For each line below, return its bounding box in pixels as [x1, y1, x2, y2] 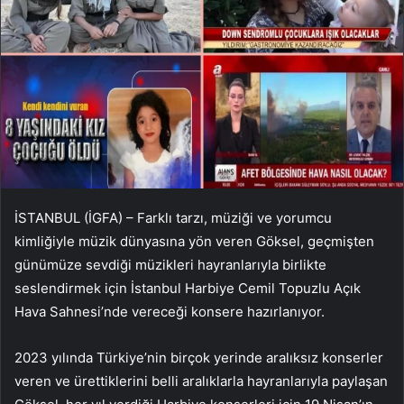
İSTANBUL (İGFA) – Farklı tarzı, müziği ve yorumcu [14, 208, 332, 226]
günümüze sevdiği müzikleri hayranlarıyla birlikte [14, 255, 326, 273]
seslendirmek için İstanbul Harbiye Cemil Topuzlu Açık [14, 279, 361, 297]
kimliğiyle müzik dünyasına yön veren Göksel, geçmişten [14, 232, 374, 250]
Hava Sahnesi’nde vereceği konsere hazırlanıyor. [14, 302, 325, 320]
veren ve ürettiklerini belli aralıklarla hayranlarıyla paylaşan [14, 372, 388, 390]
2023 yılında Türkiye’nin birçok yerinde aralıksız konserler [14, 348, 383, 366]
